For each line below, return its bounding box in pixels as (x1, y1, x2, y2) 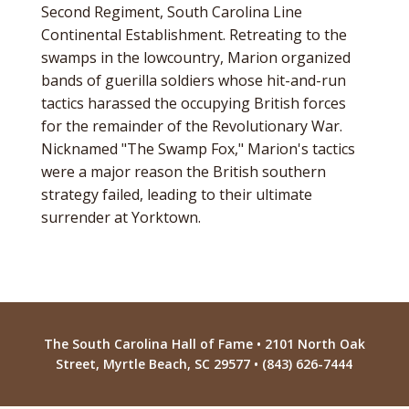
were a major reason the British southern (40, 162, 326, 182)
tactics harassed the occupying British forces (40, 93, 346, 113)
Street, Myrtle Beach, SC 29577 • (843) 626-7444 (56, 355, 353, 372)
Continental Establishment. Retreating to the (40, 25, 347, 45)
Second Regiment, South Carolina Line (40, 2, 302, 22)
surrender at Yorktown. (40, 207, 201, 227)
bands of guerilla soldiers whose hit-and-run (40, 70, 346, 90)
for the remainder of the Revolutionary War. (40, 116, 342, 136)
